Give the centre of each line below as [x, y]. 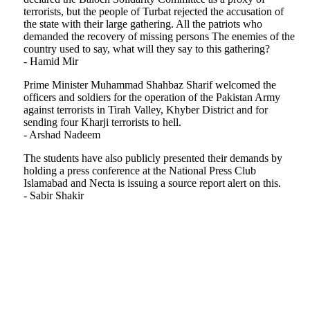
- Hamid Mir [52, 62]
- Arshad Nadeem [62, 135]
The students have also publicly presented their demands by [153, 158]
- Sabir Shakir [54, 196]
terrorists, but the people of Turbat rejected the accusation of [154, 12]
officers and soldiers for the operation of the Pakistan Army [152, 98]
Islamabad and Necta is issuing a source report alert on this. [152, 183]
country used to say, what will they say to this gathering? [147, 49]
